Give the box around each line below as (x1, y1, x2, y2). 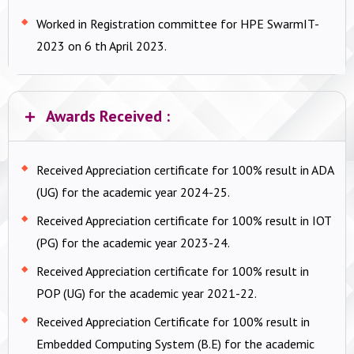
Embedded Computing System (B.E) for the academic (36, 335, 314, 352)
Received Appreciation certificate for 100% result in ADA (36, 161, 333, 178)
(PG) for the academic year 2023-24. (36, 234, 230, 250)
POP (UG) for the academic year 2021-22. (36, 284, 257, 301)
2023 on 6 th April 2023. (36, 37, 167, 54)
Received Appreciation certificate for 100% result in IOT (36, 212, 331, 228)
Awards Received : (45, 105, 170, 126)
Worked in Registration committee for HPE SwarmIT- (36, 15, 319, 32)
